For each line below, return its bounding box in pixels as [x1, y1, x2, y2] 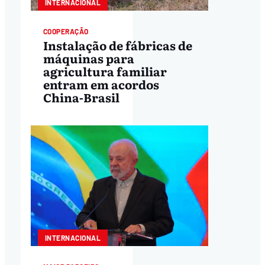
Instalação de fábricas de [43, 35, 192, 54]
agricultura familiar [43, 62, 167, 80]
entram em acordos [43, 75, 159, 93]
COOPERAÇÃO [43, 27, 89, 36]
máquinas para [43, 49, 134, 67]
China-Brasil [43, 88, 119, 106]
